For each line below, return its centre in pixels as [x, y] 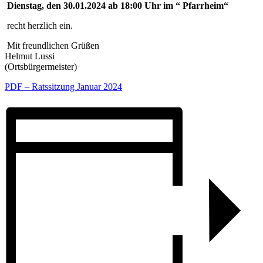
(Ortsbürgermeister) [41, 67]
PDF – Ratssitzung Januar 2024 [63, 87]
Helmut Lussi [30, 56]
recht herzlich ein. [40, 26]
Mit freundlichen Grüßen [53, 46]
